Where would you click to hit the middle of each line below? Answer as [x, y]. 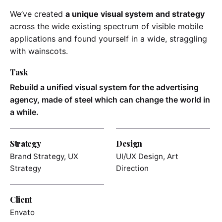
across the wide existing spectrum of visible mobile [107, 26]
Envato [22, 212]
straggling [188, 38]
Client [21, 199]
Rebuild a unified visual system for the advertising [104, 87]
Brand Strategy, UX [44, 156]
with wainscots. [39, 51]
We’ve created [38, 14]
